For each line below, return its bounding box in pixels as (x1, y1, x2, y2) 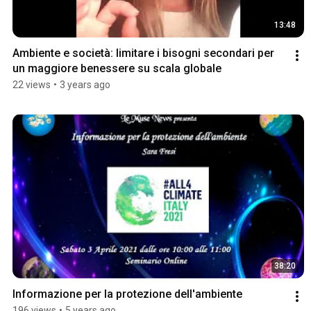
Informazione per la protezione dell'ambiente (12, 287, 242, 301)
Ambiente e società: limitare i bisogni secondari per (12, 47, 274, 60)
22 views (12, 79, 51, 91)
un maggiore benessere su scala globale (12, 62, 221, 76)
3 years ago (60, 79, 110, 91)
